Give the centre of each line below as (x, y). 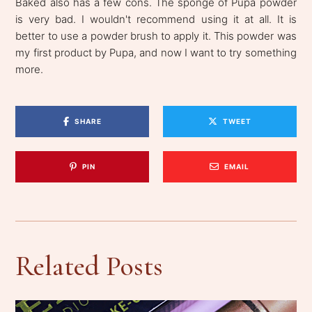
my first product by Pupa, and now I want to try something (156, 52)
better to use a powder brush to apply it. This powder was (156, 36)
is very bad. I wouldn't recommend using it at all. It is (156, 19)
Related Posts (89, 266)
